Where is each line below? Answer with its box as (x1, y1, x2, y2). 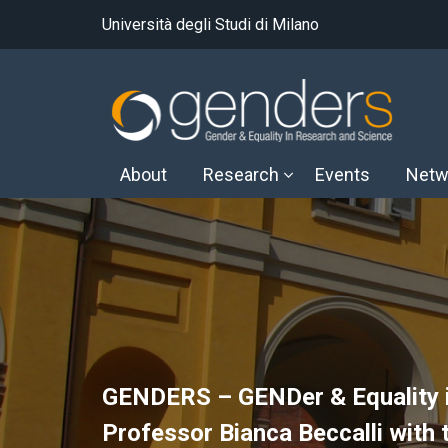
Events (315, 164, 370, 185)
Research (203, 164, 279, 185)
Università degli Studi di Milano (102, 15, 319, 34)
